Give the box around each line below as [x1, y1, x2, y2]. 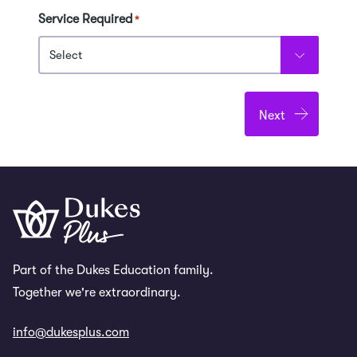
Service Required [38, 12, 132, 27]
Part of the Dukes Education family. [13, 263, 214, 278]
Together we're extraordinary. [13, 285, 181, 300]
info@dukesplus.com [13, 325, 129, 340]
